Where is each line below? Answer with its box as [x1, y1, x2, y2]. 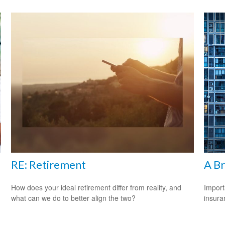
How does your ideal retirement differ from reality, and [11, 182, 182, 192]
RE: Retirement [11, 157, 86, 171]
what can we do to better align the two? [11, 192, 136, 203]
